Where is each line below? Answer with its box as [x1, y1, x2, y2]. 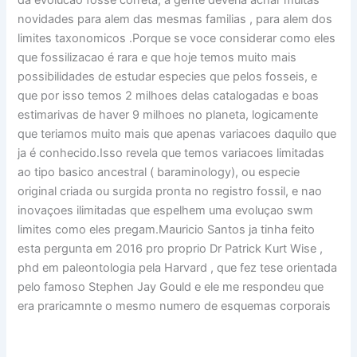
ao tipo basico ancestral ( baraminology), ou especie [18, 164, 300, 179]
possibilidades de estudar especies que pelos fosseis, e [18, 69, 318, 84]
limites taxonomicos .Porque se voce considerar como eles [18, 30, 336, 45]
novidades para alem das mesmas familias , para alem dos [18, 11, 333, 26]
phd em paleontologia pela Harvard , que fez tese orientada [18, 260, 338, 275]
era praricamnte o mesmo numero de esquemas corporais [18, 298, 331, 313]
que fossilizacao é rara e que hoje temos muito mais [18, 49, 297, 65]
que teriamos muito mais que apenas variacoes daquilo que [18, 126, 337, 141]
